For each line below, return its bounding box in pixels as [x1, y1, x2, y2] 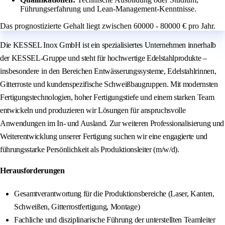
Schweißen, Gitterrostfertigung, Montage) [14, 202, 140, 211]
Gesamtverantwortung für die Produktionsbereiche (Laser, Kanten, [14, 189, 214, 198]
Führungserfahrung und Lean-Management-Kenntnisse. [20, 5, 196, 14]
